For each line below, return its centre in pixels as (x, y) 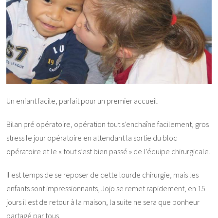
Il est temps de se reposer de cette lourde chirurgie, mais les (103, 175)
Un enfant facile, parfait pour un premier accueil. (83, 101)
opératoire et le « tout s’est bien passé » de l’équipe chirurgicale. (109, 152)
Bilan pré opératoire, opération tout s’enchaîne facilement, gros (108, 124)
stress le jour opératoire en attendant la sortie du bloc (92, 138)
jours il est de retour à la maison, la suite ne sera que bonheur (103, 202)
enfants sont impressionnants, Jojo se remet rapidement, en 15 (106, 189)
